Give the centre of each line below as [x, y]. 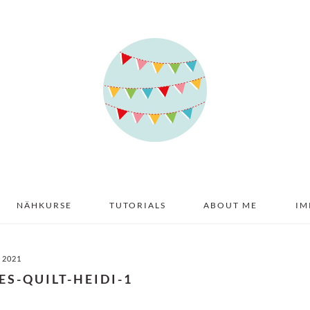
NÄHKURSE [44, 205]
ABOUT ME [231, 205]
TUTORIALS [138, 205]
